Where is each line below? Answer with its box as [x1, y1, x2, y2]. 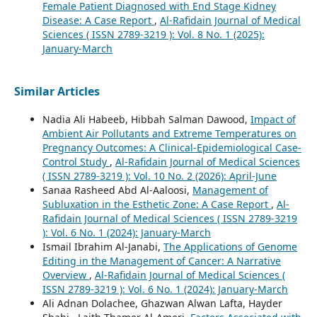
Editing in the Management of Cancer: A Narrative [42, 254, 281, 268]
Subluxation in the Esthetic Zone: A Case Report [42, 197, 271, 212]
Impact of [250, 113, 296, 127]
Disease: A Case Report [42, 13, 154, 28]
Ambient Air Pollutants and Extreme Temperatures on [42, 127, 296, 141]
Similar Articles [13, 83, 100, 100]
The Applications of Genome [163, 240, 297, 254]
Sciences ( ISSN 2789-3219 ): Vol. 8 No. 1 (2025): [42, 28, 265, 42]
